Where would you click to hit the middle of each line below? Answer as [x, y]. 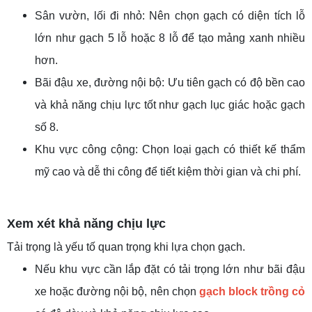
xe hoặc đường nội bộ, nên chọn [117, 292]
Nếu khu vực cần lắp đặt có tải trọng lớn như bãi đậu [170, 270]
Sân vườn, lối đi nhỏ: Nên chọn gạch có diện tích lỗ [170, 16]
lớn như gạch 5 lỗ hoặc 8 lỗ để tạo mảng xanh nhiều [170, 38]
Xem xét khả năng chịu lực [86, 224]
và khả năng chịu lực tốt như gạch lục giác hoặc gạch [170, 105]
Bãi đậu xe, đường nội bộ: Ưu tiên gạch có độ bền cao [170, 83]
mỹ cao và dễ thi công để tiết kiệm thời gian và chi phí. [168, 172]
